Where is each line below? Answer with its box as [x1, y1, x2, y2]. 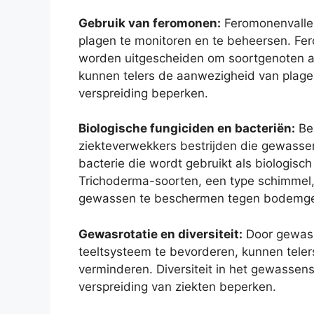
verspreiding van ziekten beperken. [78, 279, 276, 294]
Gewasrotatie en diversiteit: [78, 226, 243, 241]
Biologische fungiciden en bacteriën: [78, 121, 295, 136]
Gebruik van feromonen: [78, 15, 221, 30]
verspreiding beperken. [78, 86, 208, 100]
